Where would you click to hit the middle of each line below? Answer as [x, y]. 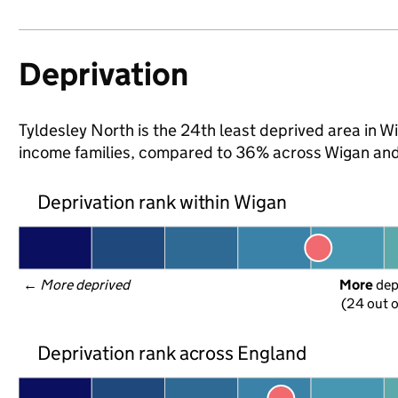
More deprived [85, 285]
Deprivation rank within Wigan [162, 202]
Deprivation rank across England [172, 353]
